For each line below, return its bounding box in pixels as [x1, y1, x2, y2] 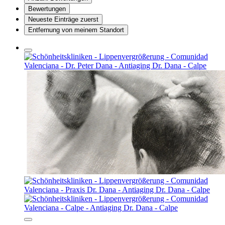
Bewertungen [28, 5, 66, 13]
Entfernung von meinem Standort [28, 26, 124, 34]
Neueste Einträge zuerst [28, 16, 98, 24]
